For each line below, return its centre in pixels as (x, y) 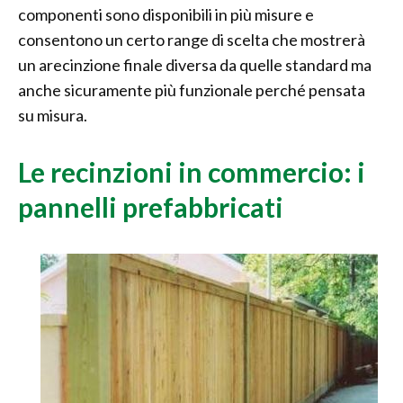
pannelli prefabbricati (151, 207)
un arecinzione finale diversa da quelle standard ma (195, 65)
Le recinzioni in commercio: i (192, 172)
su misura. (53, 116)
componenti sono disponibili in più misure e (166, 15)
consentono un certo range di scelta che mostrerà (192, 40)
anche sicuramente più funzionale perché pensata (192, 90)
